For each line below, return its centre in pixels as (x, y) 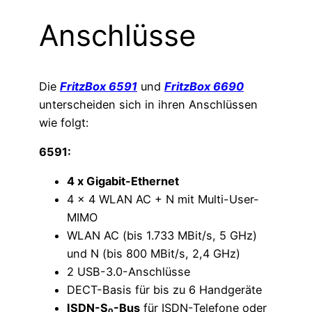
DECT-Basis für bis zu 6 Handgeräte (164, 290)
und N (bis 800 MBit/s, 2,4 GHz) (154, 254)
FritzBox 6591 (99, 86)
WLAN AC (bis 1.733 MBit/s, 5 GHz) (162, 236)
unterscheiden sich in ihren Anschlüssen (148, 104)
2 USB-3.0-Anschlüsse (128, 272)
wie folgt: (64, 122)
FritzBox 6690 (204, 86)
